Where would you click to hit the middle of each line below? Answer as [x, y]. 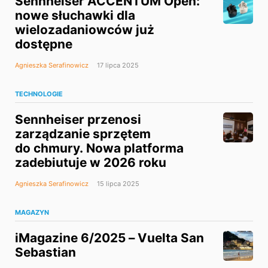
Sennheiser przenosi [78, 120]
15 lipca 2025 [117, 184]
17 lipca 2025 [117, 66]
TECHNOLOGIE [39, 94]
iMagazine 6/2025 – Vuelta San [109, 238]
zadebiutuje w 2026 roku [91, 163]
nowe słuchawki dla [75, 16]
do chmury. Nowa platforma [99, 148]
